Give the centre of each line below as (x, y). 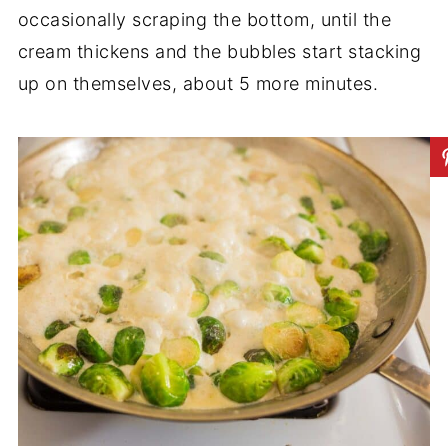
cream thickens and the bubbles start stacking (219, 52)
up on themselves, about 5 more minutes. (200, 84)
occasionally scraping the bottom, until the (204, 20)
